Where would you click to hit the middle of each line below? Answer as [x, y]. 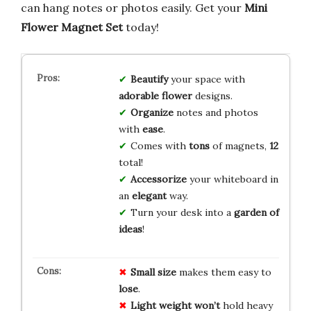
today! [141, 27]
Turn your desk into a [182, 212]
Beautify [149, 79]
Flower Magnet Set [72, 27]
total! [131, 162]
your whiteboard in [232, 179]
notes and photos [216, 112]
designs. [212, 95]
